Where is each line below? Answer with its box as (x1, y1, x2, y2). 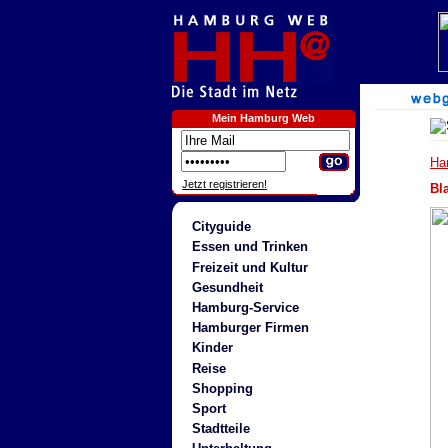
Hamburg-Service (191, 299, 299, 315)
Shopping (191, 380, 253, 396)
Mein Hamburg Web (212, 112, 315, 124)
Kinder (191, 340, 233, 356)
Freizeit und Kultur (191, 259, 308, 275)
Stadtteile (191, 421, 250, 437)
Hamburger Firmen (191, 320, 309, 336)
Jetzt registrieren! (182, 178, 268, 190)
